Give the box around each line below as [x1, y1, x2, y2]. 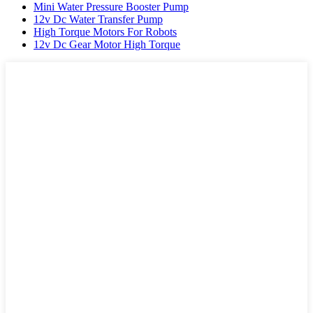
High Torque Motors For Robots [34, 25, 177, 38]
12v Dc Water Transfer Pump [34, 13, 163, 25]
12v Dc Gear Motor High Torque [34, 38, 180, 50]
